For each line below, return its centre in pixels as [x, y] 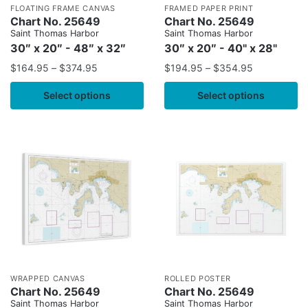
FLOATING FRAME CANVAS [63, 9]
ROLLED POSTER [198, 279]
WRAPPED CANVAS [48, 279]
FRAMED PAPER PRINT [209, 9]
